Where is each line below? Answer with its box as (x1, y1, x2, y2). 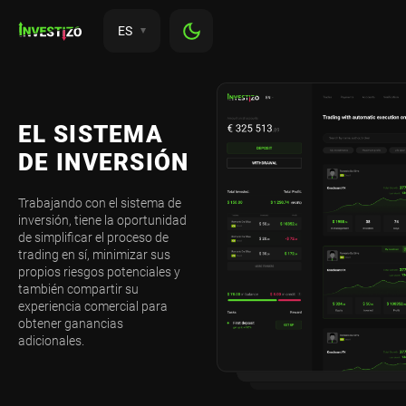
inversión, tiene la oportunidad (18, 213, 187, 228)
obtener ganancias (18, 316, 123, 332)
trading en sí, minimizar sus (18, 247, 170, 263)
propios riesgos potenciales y (18, 265, 180, 280)
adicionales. (18, 333, 84, 349)
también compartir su (18, 282, 139, 297)
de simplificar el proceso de (18, 230, 169, 246)
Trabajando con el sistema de (18, 196, 181, 211)
